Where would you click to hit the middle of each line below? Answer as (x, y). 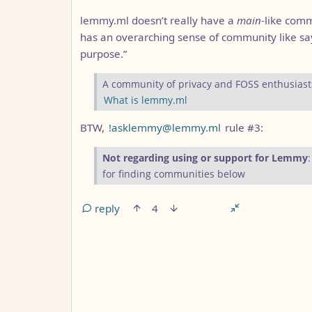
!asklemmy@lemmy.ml (165, 128)
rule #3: (243, 128)
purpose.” (103, 54)
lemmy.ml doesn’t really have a (158, 21)
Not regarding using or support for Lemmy (205, 158)
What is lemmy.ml (146, 100)
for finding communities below (174, 174)
